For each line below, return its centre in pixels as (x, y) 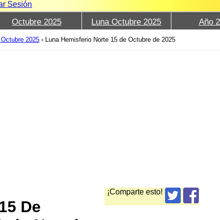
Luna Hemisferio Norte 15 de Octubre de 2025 (110, 40)
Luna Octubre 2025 (126, 22)
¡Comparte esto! (135, 192)
